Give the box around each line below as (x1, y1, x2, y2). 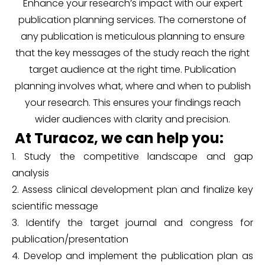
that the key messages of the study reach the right (15, 46, 250, 60)
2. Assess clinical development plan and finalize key (12, 183, 253, 197)
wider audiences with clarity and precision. (35, 112, 230, 127)
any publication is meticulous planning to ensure (20, 30, 245, 44)
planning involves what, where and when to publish (14, 79, 251, 93)
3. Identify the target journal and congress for (12, 216, 253, 230)
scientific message (12, 199, 98, 214)
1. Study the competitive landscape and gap (12, 150, 253, 164)
